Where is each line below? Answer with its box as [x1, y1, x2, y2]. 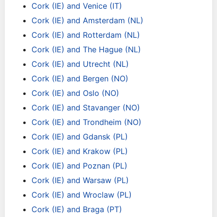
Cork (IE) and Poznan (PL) [31, 161, 127, 170]
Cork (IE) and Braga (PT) [31, 204, 122, 214]
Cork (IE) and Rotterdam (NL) [31, 30, 140, 40]
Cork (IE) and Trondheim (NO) [31, 117, 141, 127]
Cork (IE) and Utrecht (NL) [31, 59, 129, 69]
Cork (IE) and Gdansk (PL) [31, 132, 128, 141]
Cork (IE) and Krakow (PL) [31, 146, 128, 156]
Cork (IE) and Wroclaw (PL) [31, 190, 132, 200]
